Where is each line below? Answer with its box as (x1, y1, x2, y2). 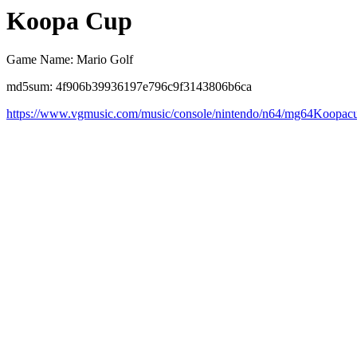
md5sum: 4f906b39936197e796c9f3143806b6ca (6, 80, 252, 94)
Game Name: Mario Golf (6, 53, 133, 67)
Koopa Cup (6, 6, 132, 35)
